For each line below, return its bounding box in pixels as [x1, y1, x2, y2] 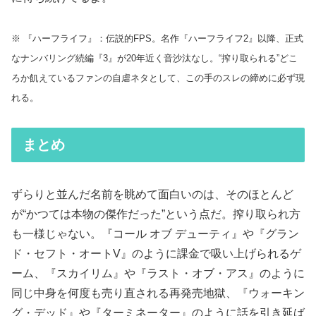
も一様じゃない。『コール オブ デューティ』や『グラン [11, 228, 299, 241]
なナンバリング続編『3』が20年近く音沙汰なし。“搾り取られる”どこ [11, 53, 298, 64]
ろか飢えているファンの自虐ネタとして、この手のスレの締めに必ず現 [11, 73, 305, 84]
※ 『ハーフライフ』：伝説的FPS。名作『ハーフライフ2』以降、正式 [11, 33, 303, 44]
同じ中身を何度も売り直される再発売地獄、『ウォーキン [11, 287, 305, 300]
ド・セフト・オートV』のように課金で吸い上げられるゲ [11, 248, 301, 260]
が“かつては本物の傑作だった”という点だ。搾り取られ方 [11, 208, 300, 221]
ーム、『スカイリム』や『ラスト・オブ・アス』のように [11, 267, 305, 280]
